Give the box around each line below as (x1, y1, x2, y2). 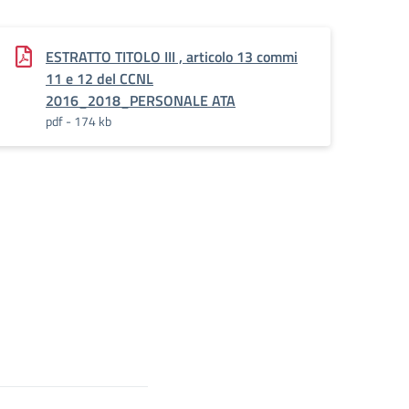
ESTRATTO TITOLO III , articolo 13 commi (46, 46, 298, 68)
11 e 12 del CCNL (46, 68, 153, 89)
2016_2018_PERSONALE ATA (46, 89, 236, 111)
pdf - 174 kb (46, 111, 111, 131)
